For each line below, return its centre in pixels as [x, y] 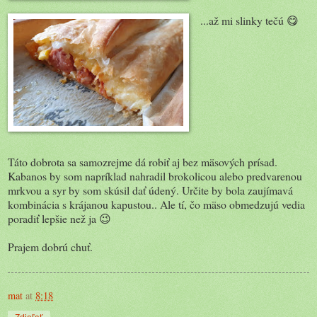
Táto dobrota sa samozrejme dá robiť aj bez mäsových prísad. [143, 161]
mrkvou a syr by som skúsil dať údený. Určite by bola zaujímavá [150, 190]
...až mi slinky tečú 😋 [249, 20]
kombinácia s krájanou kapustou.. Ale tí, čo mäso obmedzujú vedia [156, 204]
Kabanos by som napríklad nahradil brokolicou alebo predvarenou [155, 175]
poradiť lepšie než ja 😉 [59, 218]
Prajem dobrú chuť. [50, 246]
